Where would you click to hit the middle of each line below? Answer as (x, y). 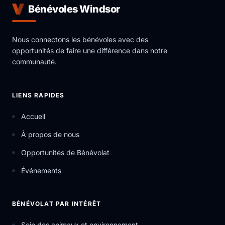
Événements (41, 171)
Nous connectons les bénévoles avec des (80, 39)
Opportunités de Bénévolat (65, 152)
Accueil (33, 116)
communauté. (34, 62)
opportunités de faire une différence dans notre (90, 50)
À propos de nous (50, 134)
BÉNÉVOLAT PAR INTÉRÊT (57, 204)
